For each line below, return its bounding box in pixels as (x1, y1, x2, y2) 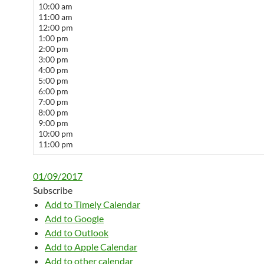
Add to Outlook (45, 227, 108, 238)
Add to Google (45, 213, 104, 224)
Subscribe (33, 184, 72, 196)
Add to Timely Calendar (45, 199, 140, 210)
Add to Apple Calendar (45, 241, 137, 252)
